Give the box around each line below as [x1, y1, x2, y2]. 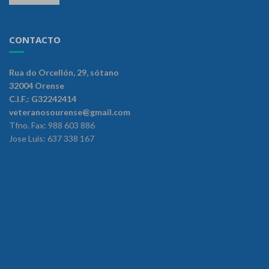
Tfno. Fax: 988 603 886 [9, 119, 95, 130]
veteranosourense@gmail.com [9, 106, 130, 117]
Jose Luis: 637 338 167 [9, 133, 94, 144]
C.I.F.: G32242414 [9, 93, 76, 104]
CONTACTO [9, 33, 61, 46]
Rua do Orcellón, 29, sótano [9, 67, 119, 77]
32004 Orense [9, 80, 64, 91]
